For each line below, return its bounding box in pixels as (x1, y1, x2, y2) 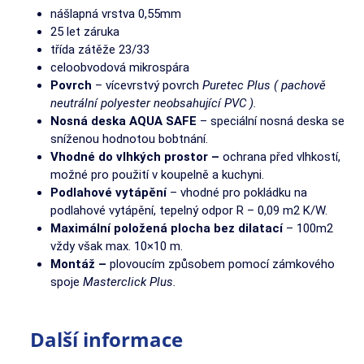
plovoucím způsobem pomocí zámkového (110, 256, 336, 271)
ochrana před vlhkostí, (223, 149, 341, 164)
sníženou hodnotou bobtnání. (50, 131, 209, 146)
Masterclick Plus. (83, 274, 177, 289)
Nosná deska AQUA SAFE (50, 113, 197, 128)
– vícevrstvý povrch (92, 77, 203, 93)
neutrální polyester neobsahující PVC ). (50, 95, 258, 110)
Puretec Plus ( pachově (202, 77, 327, 93)
